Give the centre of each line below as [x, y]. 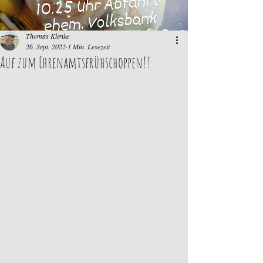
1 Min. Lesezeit [89, 46]
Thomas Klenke [48, 36]
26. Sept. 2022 [46, 46]
